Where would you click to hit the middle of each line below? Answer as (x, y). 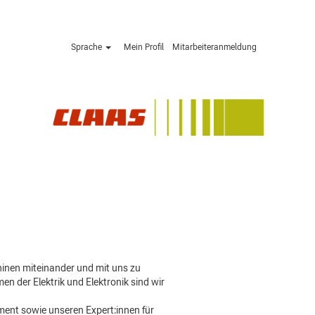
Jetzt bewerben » (128, 114)
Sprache (88, 47)
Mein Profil (143, 47)
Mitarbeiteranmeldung (214, 47)
